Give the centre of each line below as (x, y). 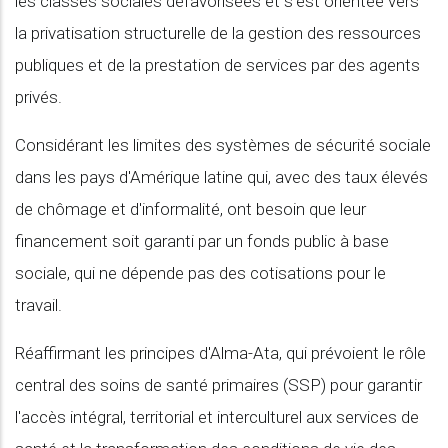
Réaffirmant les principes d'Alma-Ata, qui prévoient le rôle (220, 353)
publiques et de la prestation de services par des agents (217, 65)
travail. (38, 305)
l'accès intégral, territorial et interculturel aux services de (217, 417)
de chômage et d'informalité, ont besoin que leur (190, 209)
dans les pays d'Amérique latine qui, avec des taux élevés (221, 177)
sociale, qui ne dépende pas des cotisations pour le (200, 273)
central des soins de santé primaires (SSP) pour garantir (218, 385)
